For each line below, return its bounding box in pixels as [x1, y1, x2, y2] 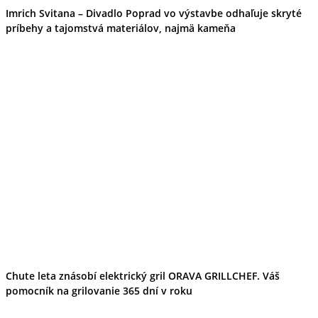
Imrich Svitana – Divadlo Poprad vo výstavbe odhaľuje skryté [6, 6, 302, 21]
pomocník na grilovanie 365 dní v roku [6, 283, 192, 297]
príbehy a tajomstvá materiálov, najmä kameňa [6, 21, 236, 35]
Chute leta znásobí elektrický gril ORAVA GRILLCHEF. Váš [6, 268, 280, 283]
